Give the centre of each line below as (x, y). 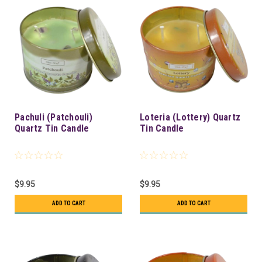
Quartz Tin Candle (52, 128)
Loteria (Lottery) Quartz (190, 117)
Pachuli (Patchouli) (54, 117)
